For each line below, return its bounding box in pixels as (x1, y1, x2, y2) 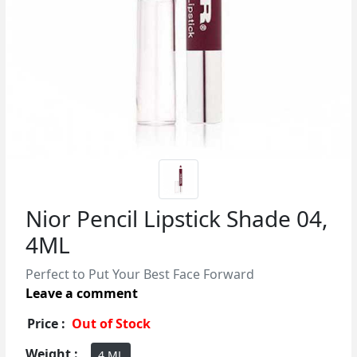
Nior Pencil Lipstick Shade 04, (25, 203, 328, 233)
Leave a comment (25, 284, 138, 302)
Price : (27, 315, 65, 332)
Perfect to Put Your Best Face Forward (25, 265, 254, 283)
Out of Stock (72, 315, 151, 332)
